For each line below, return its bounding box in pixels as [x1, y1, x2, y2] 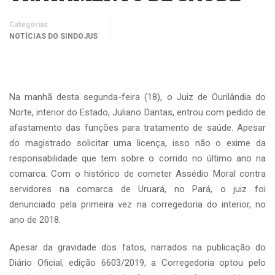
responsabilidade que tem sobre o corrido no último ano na [9, 153, 266, 164]
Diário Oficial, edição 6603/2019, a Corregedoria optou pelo [9, 257, 266, 268]
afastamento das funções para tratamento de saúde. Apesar [9, 122, 266, 133]
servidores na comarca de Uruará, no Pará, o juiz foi [9, 184, 266, 195]
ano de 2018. [9, 214, 61, 225]
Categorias [9, 20, 48, 29]
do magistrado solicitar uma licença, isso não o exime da [9, 137, 266, 149]
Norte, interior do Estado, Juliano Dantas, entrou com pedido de [9, 107, 266, 118]
